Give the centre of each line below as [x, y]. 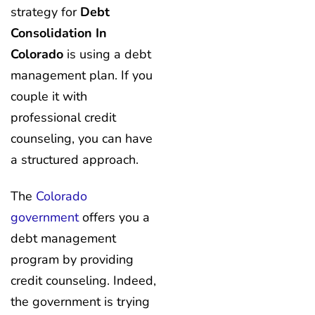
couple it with [49, 96]
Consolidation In [59, 33]
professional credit [63, 117]
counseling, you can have [82, 138]
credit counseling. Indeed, [83, 281]
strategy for [45, 12]
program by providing [72, 260]
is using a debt [107, 54]
